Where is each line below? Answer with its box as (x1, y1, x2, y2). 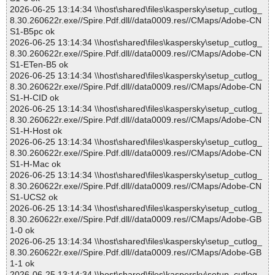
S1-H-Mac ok (10, 159, 61, 169)
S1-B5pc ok (10, 26, 55, 37)
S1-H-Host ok (10, 126, 62, 136)
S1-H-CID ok (10, 93, 59, 103)
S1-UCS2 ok (10, 192, 58, 203)
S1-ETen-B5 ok (10, 60, 68, 70)
